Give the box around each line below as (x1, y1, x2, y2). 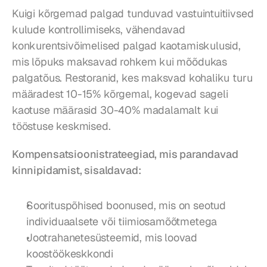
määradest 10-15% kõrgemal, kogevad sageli (12, 87, 228, 101)
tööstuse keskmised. (12, 119, 111, 133)
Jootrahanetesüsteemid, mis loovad (26, 231, 198, 245)
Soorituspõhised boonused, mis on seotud (26, 198, 226, 213)
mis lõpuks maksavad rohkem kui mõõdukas (12, 55, 227, 69)
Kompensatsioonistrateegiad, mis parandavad (12, 147, 238, 162)
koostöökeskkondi (26, 247, 114, 261)
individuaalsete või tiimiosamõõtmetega (26, 215, 218, 229)
